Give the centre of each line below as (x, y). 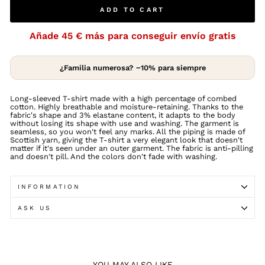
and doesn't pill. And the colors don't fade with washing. (114, 156)
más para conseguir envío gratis (159, 36)
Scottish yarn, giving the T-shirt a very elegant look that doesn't (126, 140)
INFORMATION (49, 187)
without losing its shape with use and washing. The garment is (125, 123)
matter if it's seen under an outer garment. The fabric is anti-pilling (132, 148)
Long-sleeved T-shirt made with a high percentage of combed (123, 98)
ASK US (35, 208)
